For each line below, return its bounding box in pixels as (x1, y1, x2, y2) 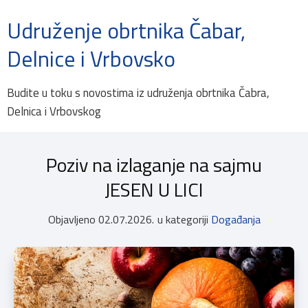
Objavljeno (47, 211, 96, 228)
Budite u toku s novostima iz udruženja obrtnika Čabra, (7, 84, 269, 102)
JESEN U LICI (104, 175, 203, 204)
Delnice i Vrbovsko (7, 42, 175, 75)
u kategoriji (157, 211, 208, 228)
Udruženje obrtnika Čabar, (7, 14, 245, 47)
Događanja (210, 211, 261, 228)
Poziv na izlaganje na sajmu (46, 150, 262, 179)
